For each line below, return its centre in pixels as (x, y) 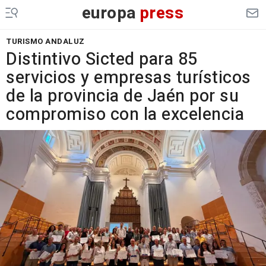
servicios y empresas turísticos (129, 78)
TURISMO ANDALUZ (45, 41)
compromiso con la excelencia (125, 115)
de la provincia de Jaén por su (122, 96)
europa (109, 13)
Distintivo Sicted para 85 (102, 59)
